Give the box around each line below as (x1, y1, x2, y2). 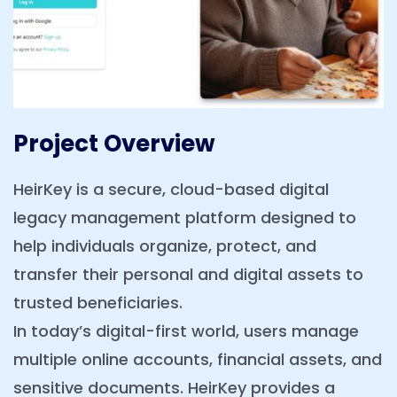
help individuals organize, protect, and (13, 235, 316, 258)
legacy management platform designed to (13, 206, 356, 230)
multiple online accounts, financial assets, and (13, 348, 382, 371)
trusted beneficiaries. (13, 292, 183, 315)
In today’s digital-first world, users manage (13, 320, 359, 343)
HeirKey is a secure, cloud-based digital (13, 178, 329, 201)
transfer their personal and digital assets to (13, 263, 363, 286)
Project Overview (13, 128, 215, 160)
